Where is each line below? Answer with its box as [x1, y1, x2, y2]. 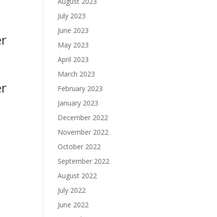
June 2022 [58, 200, 89, 209]
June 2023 [58, 26, 89, 35]
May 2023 [58, 40, 89, 49]
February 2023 [58, 84, 103, 93]
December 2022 [58, 113, 108, 122]
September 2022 [58, 156, 110, 166]
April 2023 [58, 55, 89, 64]
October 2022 [58, 142, 101, 151]
